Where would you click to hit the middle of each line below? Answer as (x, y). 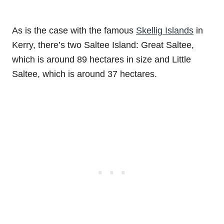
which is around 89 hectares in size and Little (101, 60)
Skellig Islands (165, 31)
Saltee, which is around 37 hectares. (84, 74)
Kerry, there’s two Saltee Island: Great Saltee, (103, 45)
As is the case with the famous (74, 31)
